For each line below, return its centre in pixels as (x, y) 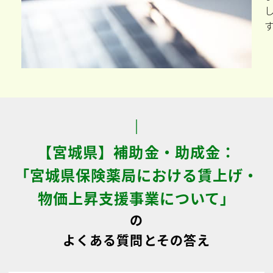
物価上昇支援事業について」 (136, 198)
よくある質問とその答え (136, 239)
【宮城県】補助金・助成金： (136, 151)
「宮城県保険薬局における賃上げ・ (136, 175)
